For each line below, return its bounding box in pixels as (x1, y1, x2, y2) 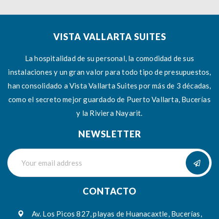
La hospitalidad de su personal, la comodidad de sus (24, 54, 195, 63)
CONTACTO (83, 186, 136, 197)
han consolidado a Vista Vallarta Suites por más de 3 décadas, (8, 81, 211, 90)
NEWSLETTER (78, 129, 141, 139)
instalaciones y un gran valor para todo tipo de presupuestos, (8, 67, 211, 76)
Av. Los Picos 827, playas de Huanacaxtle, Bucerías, (30, 209, 202, 218)
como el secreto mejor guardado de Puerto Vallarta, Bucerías (8, 95, 211, 104)
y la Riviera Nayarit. (76, 109, 143, 117)
